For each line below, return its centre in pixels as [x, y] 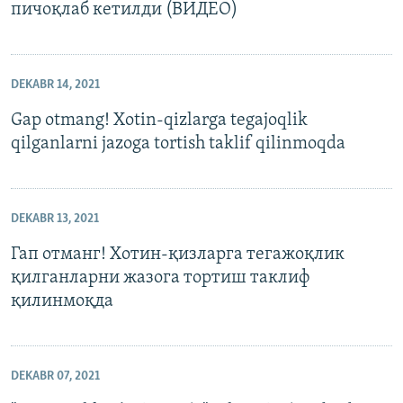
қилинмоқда [62, 302]
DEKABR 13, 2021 [55, 219]
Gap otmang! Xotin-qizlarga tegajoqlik [159, 121]
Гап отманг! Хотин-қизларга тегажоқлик [178, 255]
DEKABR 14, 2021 [55, 85]
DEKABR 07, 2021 [55, 377]
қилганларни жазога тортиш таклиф [161, 278]
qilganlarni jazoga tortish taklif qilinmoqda [178, 144]
